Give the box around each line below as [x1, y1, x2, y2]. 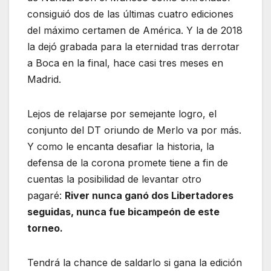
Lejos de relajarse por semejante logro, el [27, 108, 217, 120]
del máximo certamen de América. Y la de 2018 [27, 24, 243, 37]
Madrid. [27, 73, 61, 86]
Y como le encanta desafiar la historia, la [27, 140, 214, 153]
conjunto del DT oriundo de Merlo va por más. [27, 124, 241, 137]
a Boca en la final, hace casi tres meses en [27, 57, 223, 70]
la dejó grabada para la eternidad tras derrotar [27, 41, 240, 53]
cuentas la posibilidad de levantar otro [27, 173, 201, 186]
